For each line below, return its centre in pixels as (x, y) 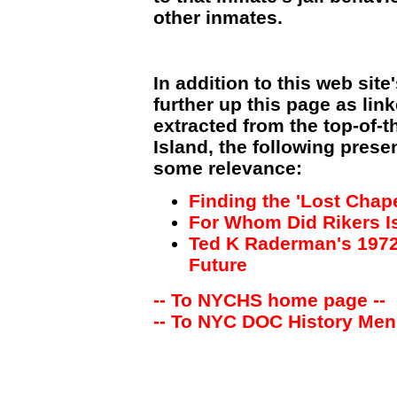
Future (218, 265)
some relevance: (228, 168)
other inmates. (218, 17)
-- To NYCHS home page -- (269, 300)
